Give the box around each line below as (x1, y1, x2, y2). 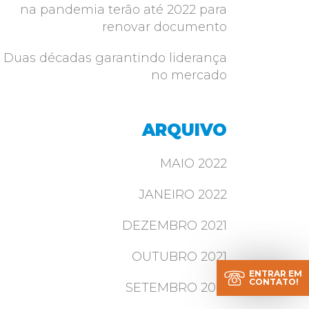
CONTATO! (249, 276, 299, 287)
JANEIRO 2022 (138, 187, 227, 202)
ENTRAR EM (249, 268, 302, 279)
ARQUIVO (141, 120, 227, 140)
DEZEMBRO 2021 (121, 218, 227, 233)
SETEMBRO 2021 (125, 280, 227, 295)
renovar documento (101, 19, 227, 34)
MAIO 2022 (159, 156, 227, 171)
